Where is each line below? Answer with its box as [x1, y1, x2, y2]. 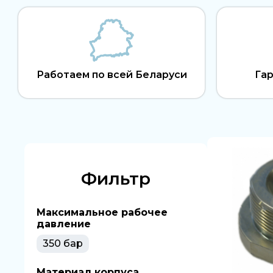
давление [37, 218, 91, 230]
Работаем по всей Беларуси [36, 69, 187, 80]
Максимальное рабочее [37, 207, 168, 218]
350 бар [43, 238, 83, 249]
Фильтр [81, 168, 151, 189]
